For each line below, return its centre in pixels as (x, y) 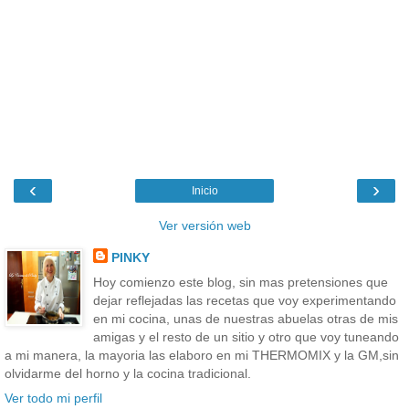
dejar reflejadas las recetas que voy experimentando (244, 301)
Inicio (204, 191)
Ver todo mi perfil (53, 399)
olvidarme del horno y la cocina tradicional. (128, 374)
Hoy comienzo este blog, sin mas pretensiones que (240, 283)
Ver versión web (204, 226)
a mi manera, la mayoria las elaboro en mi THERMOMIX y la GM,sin (202, 356)
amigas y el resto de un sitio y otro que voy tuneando (246, 337)
